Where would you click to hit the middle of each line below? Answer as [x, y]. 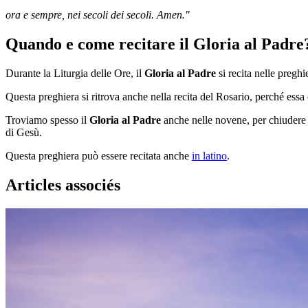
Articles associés [63, 185]
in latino [209, 156]
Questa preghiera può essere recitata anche [99, 156]
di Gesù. [25, 133]
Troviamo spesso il [47, 120]
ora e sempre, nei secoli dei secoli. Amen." [98, 15]
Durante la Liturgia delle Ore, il [75, 74]
